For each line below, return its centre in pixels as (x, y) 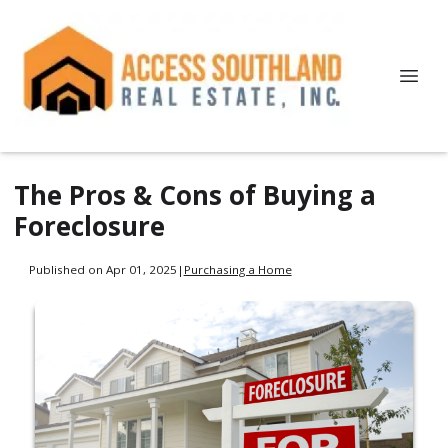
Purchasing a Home (237, 269)
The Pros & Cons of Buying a (195, 195)
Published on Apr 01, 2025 (102, 269)
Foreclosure (89, 226)
